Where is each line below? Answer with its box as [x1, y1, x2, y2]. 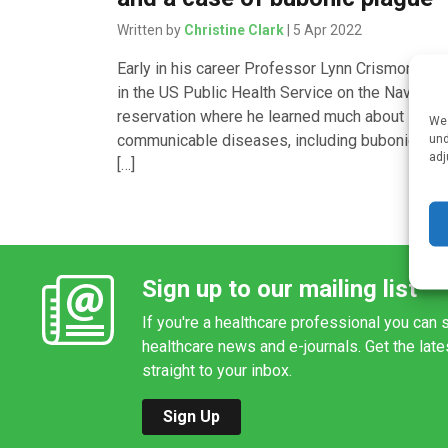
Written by [117, 21, 185, 38]
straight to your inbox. [142, 360, 292, 380]
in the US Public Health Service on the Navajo [117, 82, 432, 102]
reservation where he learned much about [117, 106, 405, 126]
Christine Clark [184, 21, 285, 38]
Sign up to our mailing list [142, 274, 417, 303]
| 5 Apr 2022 [284, 21, 363, 38]
